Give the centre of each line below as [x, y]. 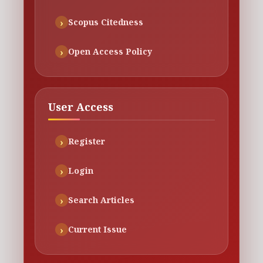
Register [87, 141]
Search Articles [101, 200]
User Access [81, 107]
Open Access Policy [110, 51]
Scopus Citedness [106, 22]
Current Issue [97, 229]
